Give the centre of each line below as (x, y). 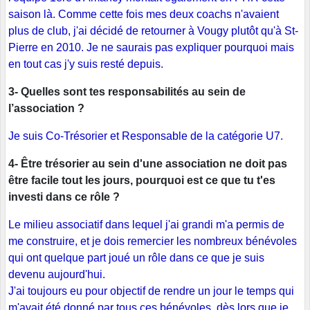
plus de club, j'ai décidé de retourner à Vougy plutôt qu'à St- (153, 31)
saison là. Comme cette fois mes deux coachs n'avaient (144, 15)
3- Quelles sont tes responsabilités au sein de (127, 92)
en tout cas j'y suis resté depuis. (86, 64)
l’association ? (46, 109)
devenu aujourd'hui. (57, 275)
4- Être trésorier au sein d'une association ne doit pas (148, 164)
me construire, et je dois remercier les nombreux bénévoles (153, 241)
